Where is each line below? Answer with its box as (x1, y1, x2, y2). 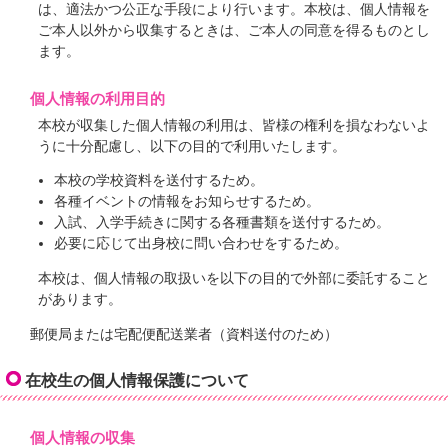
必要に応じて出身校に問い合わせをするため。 (53, 236, 348, 252)
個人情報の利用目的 (30, 89, 165, 107)
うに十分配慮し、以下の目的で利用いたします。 (38, 138, 347, 154)
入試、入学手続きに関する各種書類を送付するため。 (53, 215, 390, 231)
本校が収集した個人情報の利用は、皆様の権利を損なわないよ (38, 117, 431, 133)
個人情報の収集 (30, 428, 135, 446)
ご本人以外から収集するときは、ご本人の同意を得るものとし (38, 22, 431, 38)
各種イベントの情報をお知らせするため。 (53, 194, 320, 210)
